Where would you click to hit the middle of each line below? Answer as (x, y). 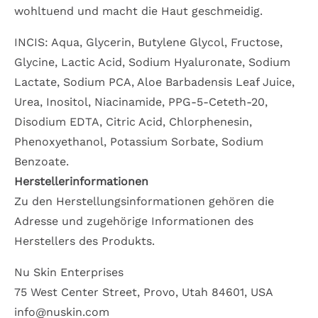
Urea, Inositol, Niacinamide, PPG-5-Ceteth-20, (141, 102)
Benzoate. (42, 162)
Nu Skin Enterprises (69, 273)
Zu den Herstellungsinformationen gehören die (144, 202)
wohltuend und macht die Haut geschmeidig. (138, 11)
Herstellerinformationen (81, 182)
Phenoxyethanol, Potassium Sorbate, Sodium (139, 142)
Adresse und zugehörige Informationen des (134, 221)
